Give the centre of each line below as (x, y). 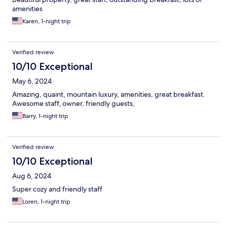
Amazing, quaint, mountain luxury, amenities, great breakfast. (109, 94)
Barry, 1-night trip (45, 116)
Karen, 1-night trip (47, 22)
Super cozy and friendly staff (57, 189)
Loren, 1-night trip (46, 202)
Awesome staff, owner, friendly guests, (73, 104)
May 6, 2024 (32, 81)
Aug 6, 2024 (32, 176)
